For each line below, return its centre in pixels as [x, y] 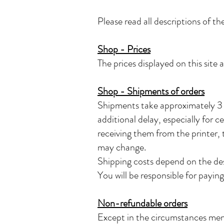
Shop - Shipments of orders [151, 91]
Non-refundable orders [142, 203]
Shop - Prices [124, 49]
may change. [122, 147]
